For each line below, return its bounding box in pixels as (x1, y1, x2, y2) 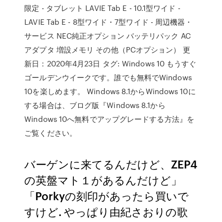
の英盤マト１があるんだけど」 (24, 172, 182, 187)
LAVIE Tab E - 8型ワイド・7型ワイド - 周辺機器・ (24, 16, 193, 27)
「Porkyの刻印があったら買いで (24, 188, 189, 203)
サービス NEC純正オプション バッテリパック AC (24, 30, 191, 41)
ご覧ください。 (24, 127, 77, 138)
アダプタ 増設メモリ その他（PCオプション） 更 (24, 44, 190, 55)
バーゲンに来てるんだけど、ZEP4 (24, 156, 198, 171)
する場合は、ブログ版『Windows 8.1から (24, 100, 166, 111)
